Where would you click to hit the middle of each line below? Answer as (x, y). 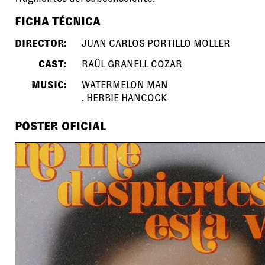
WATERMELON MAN (125, 85)
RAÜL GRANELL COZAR (132, 64)
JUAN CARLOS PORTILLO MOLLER (156, 43)
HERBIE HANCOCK (127, 98)
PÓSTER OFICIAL (60, 126)
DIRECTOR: (41, 43)
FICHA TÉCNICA (58, 21)
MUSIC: (49, 85)
